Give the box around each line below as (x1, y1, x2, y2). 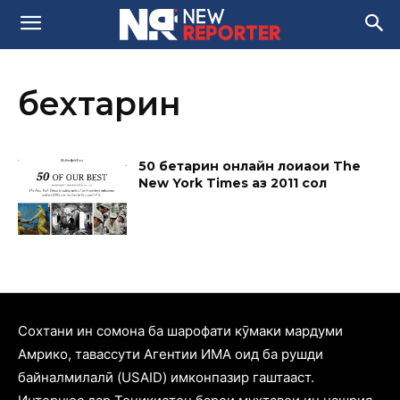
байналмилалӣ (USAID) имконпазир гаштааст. (18, 368, 314, 386)
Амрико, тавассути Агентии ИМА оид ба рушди (18, 345, 323, 362)
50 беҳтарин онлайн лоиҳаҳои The (138, 158, 362, 174)
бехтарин (18, 84, 181, 123)
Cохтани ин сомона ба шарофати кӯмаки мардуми (18, 321, 343, 339)
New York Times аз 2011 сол (138, 175, 328, 191)
